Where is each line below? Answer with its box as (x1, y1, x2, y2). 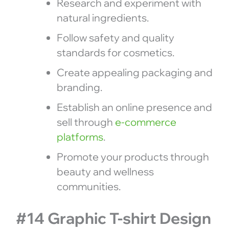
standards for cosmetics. (56, 45, 174, 59)
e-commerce (114, 115, 176, 128)
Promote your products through (56, 150, 209, 163)
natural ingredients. (56, 11, 149, 24)
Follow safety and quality (56, 31, 174, 44)
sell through (56, 115, 115, 128)
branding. (56, 80, 102, 94)
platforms (56, 130, 103, 143)
